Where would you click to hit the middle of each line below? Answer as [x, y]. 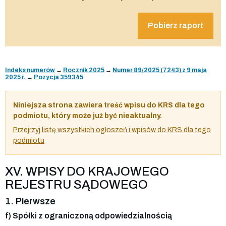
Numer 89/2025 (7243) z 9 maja [160, 70]
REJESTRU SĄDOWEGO [76, 184]
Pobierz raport [176, 25]
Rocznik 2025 [84, 70]
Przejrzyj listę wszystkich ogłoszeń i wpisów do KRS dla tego [112, 130]
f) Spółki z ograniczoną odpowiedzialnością [89, 215]
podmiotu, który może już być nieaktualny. [88, 116]
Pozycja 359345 [59, 77]
